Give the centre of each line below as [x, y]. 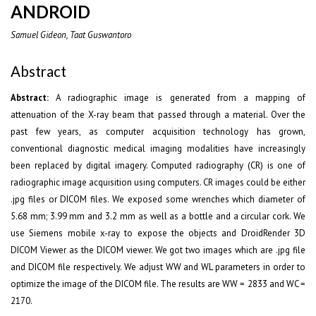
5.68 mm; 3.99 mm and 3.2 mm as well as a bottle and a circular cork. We [158, 216]
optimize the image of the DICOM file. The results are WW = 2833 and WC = [158, 284]
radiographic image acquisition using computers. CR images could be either [158, 182]
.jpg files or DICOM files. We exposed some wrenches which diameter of [158, 199]
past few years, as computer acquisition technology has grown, [158, 132]
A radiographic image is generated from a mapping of [177, 98]
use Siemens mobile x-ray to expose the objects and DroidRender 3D [158, 233]
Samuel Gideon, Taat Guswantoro [71, 35]
